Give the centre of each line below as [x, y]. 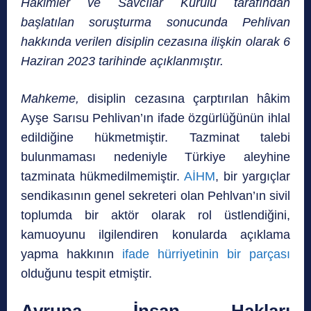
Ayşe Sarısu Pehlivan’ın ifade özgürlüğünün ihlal [155, 118]
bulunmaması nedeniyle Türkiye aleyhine [155, 157]
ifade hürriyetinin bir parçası [206, 254]
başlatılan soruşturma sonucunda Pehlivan [155, 23]
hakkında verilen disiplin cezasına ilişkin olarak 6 [155, 42]
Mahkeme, [54, 99]
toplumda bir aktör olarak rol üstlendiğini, [155, 216]
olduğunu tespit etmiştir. [86, 274]
